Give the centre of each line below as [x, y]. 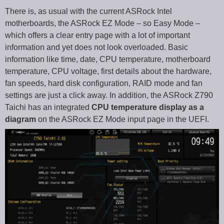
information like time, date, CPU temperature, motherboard [108, 59]
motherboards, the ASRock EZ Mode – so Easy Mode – [102, 23]
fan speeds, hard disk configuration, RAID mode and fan [104, 83]
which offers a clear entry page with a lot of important [97, 35]
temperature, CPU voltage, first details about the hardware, [108, 71]
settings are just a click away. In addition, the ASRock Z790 [109, 95]
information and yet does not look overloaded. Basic [96, 47]
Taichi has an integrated [48, 107]
